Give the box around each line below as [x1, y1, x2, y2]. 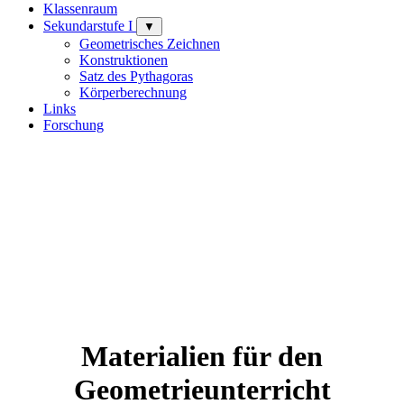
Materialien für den [81, 340, 323, 373]
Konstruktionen [79, 52, 168, 68]
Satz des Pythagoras [79, 69, 193, 84]
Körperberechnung [79, 85, 187, 100]
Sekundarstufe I [43, 18, 136, 33]
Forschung [43, 117, 104, 133]
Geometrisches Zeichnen [79, 36, 220, 51]
